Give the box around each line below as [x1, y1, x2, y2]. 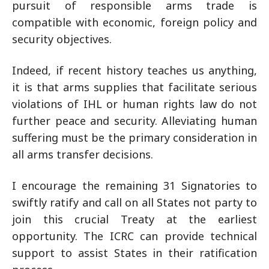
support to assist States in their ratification [12, 246, 257, 260]
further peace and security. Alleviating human [12, 113, 257, 128]
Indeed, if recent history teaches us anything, [12, 63, 257, 77]
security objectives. [12, 32, 112, 46]
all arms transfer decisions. [12, 147, 153, 162]
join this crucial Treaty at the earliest [12, 212, 257, 226]
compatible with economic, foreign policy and [12, 15, 257, 29]
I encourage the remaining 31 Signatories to [12, 178, 257, 193]
